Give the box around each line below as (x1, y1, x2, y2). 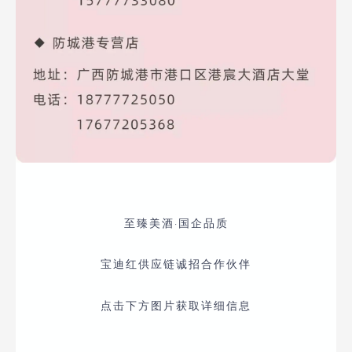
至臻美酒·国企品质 (123, 215, 229, 230)
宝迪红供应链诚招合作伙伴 (101, 257, 251, 272)
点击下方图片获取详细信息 (101, 298, 251, 313)
